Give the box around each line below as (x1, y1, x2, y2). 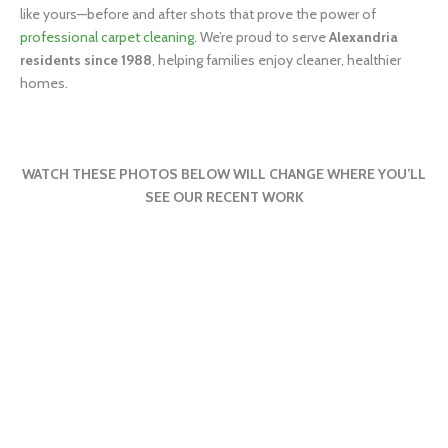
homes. (20, 73, 68, 92)
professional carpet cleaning (20, 27, 194, 46)
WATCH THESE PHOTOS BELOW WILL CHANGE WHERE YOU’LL (22, 164, 426, 183)
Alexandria (329, 27, 398, 46)
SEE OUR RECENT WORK (144, 187, 304, 206)
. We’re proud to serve (194, 27, 329, 46)
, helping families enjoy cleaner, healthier (152, 50, 401, 69)
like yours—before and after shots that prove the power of (20, 4, 376, 23)
